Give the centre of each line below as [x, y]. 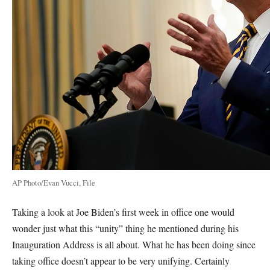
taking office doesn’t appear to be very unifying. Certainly [121, 261]
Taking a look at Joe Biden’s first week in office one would [123, 212]
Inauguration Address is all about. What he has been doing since [134, 244]
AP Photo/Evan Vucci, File [54, 183]
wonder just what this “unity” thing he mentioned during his [125, 228]
